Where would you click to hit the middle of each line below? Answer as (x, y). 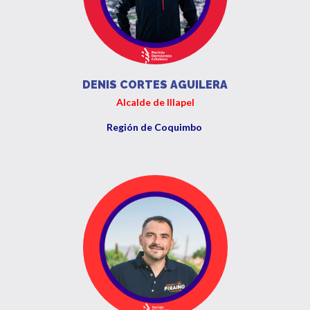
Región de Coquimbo (155, 127)
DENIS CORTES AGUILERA (155, 85)
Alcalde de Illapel (155, 102)
